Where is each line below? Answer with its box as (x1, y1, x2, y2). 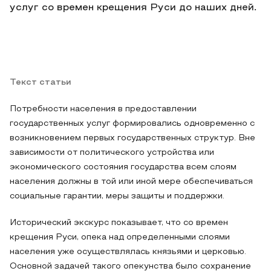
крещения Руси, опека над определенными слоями (10, 233, 230, 241)
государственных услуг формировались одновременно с (10, 120, 255, 128)
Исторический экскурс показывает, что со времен (10, 219, 228, 227)
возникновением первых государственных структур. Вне (10, 134, 255, 142)
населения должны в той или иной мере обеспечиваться (10, 178, 253, 186)
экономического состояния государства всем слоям (10, 163, 237, 171)
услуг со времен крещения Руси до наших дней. (10, 4, 256, 12)
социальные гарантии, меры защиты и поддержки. (10, 192, 224, 200)
